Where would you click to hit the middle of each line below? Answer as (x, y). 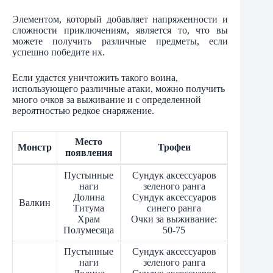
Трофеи (174, 147)
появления (89, 153)
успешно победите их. (58, 52)
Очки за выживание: (174, 219)
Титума (89, 208)
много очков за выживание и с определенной (107, 100)
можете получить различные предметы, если (120, 41)
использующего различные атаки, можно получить (119, 89)
